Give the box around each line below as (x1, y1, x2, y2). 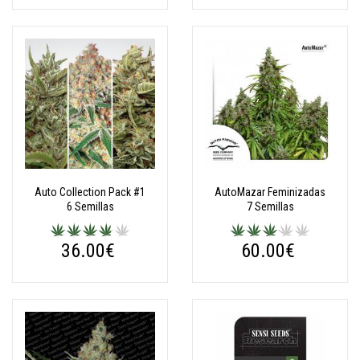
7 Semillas (246, 200, 294, 213)
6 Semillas (66, 200, 114, 213)
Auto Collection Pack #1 (35, 186, 145, 198)
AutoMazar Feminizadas (215, 186, 325, 198)
